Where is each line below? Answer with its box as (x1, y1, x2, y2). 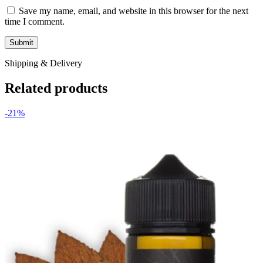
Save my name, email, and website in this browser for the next (19, 6, 248, 16)
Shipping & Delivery (5, 58, 82, 69)
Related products (5, 80, 107, 96)
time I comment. (5, 16, 65, 27)
